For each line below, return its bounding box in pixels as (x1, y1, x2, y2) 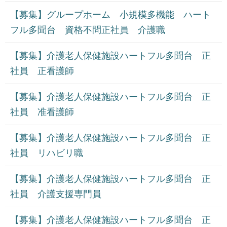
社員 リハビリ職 (10, 148, 83, 159)
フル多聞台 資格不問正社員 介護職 (10, 25, 165, 35)
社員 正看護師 (10, 66, 74, 77)
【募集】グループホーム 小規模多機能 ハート (10, 10, 211, 20)
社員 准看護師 (10, 107, 74, 118)
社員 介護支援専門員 (10, 189, 101, 200)
